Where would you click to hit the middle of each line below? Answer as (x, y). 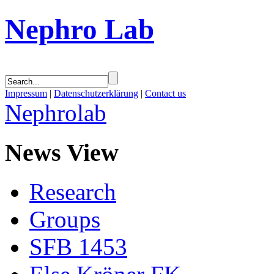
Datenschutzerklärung (96, 93)
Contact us (165, 93)
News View (62, 152)
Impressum (26, 93)
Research (73, 192)
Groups (65, 220)
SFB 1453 (78, 247)
